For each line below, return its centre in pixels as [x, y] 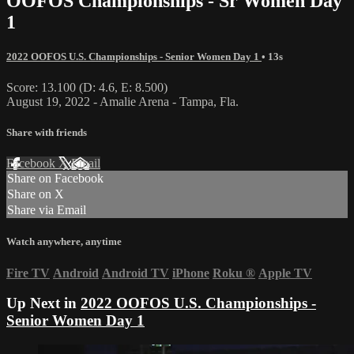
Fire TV [28, 273]
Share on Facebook [55, 179]
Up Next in [43, 303]
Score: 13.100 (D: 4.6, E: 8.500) [87, 87]
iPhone [191, 273]
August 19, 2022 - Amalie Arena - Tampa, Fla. [122, 101]
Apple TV [285, 273]
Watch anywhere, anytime [64, 242]
